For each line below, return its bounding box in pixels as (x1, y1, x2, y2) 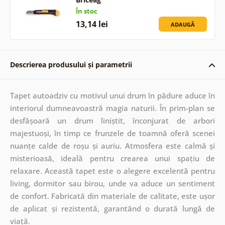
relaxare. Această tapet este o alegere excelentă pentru (10, 165, 215, 176)
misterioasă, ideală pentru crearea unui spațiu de (10, 153, 215, 163)
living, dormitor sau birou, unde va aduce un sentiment (10, 178, 215, 188)
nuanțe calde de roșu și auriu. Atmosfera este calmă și (10, 140, 215, 151)
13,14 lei (75, 18, 108, 30)
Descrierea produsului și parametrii (10, 59, 132, 69)
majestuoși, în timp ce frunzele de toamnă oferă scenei (10, 128, 215, 138)
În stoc (75, 6, 97, 16)
